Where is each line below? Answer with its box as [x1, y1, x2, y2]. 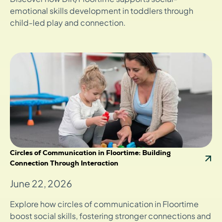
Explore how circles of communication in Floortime [10, 199, 199, 210]
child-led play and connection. [10, 17, 126, 28]
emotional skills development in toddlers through [10, 5, 193, 16]
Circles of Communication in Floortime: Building [10, 148, 171, 158]
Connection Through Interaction [10, 159, 118, 168]
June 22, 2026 [10, 177, 72, 190]
